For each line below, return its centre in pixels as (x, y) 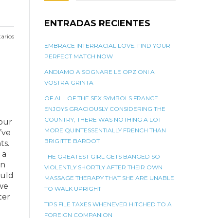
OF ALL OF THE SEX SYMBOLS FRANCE (101, 98)
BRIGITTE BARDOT (72, 141)
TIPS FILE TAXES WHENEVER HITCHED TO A (108, 204)
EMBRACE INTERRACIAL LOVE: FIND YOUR (107, 45)
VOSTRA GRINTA (69, 82)
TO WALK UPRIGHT (73, 189)
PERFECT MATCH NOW (79, 56)
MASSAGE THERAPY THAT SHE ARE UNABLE (109, 178)
